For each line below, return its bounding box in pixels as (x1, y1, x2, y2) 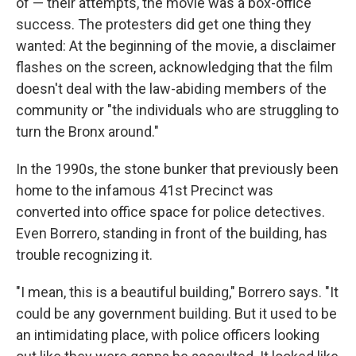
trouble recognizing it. (16, 246, 153, 264)
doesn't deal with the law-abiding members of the (16, 80, 327, 98)
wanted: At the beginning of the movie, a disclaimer (16, 37, 336, 55)
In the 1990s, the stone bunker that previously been (16, 161, 339, 178)
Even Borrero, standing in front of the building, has (16, 225, 327, 242)
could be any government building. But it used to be (16, 305, 337, 323)
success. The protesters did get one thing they (16, 16, 311, 33)
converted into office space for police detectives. (16, 203, 325, 221)
